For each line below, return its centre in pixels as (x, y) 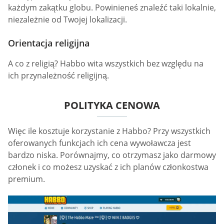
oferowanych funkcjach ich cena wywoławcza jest (99, 143)
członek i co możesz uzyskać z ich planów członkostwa (108, 167)
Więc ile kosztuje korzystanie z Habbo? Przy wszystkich (109, 131)
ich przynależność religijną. (58, 75)
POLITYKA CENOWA (112, 105)
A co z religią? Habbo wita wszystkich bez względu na (106, 63)
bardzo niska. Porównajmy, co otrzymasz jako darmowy (112, 155)
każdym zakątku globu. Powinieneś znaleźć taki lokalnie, (112, 7)
